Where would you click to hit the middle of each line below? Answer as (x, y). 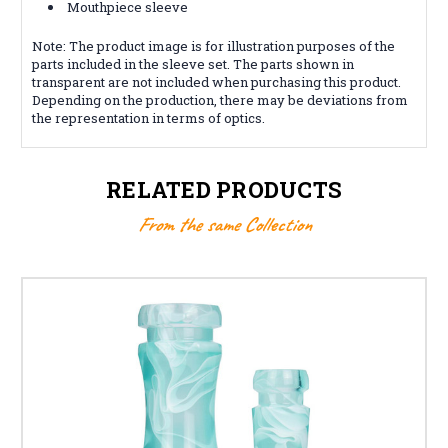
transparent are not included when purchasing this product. (216, 81)
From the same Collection (224, 224)
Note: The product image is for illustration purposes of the (213, 45)
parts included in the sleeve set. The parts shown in (193, 63)
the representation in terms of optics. (148, 117)
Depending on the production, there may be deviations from (220, 99)
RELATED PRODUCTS (224, 189)
